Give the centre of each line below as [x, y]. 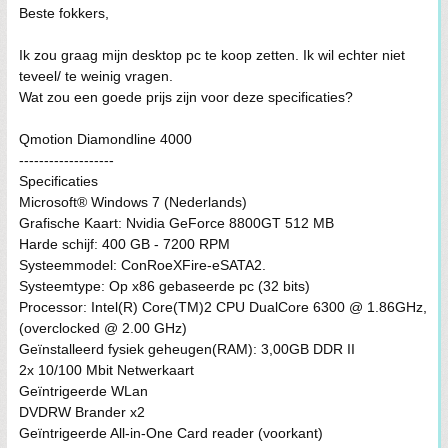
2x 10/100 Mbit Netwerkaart [106, 370]
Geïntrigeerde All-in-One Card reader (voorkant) [171, 433]
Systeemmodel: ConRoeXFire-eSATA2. [142, 265]
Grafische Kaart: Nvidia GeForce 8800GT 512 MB [176, 223]
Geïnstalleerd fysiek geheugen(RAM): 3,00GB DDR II [187, 349]
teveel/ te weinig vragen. [96, 76]
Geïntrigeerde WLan [83, 391]
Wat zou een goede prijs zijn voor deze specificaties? [186, 97]
